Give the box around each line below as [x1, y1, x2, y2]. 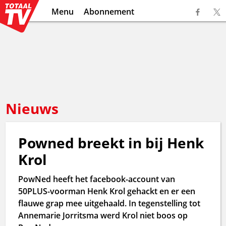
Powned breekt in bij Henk [18, 133, 204, 152]
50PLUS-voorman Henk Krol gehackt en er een [18, 186, 196, 197]
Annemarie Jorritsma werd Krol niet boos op [18, 210, 188, 221]
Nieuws [6, 99, 59, 118]
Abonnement [84, 6, 135, 17]
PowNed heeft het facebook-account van [18, 174, 176, 185]
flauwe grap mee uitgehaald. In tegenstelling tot [18, 198, 201, 209]
